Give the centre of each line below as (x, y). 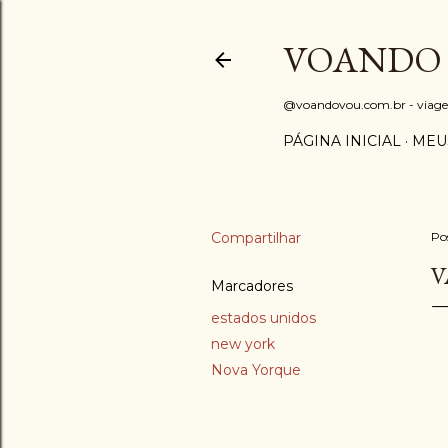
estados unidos (263, 318)
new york (243, 344)
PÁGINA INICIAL (342, 141)
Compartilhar (256, 238)
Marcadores (252, 286)
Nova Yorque (256, 370)
